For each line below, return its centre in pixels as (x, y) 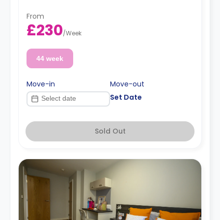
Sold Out (110, 131)
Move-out (127, 84)
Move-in (41, 84)
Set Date (126, 97)
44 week (50, 58)
